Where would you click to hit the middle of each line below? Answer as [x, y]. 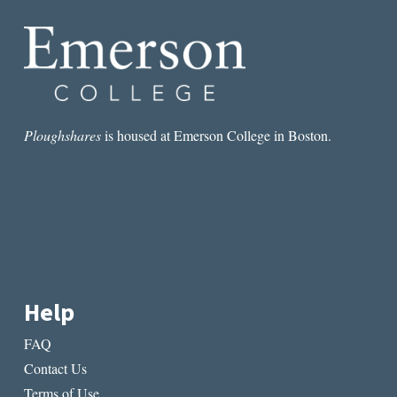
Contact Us [55, 369]
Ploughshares [62, 135]
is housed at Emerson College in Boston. [216, 135]
